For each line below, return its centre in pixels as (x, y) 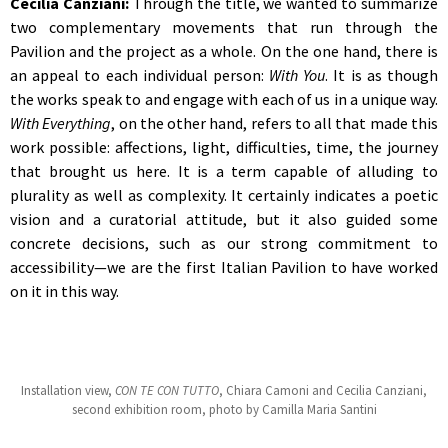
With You (297, 75)
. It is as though (382, 75)
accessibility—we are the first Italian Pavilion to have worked (224, 267)
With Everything (61, 123)
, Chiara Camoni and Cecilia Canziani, (323, 391)
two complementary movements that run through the (224, 27)
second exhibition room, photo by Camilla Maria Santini (224, 410)
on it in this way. (64, 291)
